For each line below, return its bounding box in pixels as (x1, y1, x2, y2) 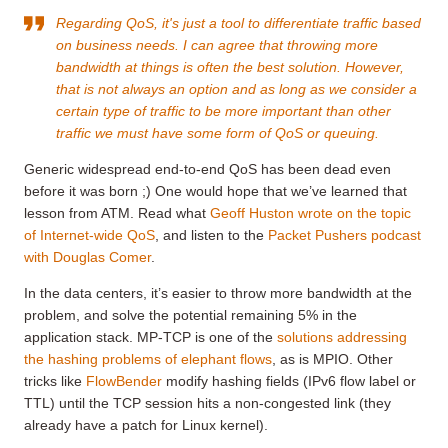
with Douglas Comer (24, 248, 151, 265)
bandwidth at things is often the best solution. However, (56, 58, 404, 75)
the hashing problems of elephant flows (24, 350, 272, 367)
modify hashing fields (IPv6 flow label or (162, 372, 416, 389)
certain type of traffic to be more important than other (56, 102, 391, 119)
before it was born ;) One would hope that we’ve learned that (24, 182, 407, 199)
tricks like (24, 372, 86, 389)
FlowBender (86, 372, 162, 389)
